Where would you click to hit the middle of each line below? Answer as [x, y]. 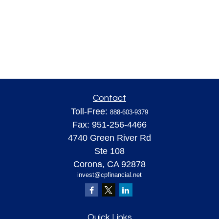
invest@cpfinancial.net [109, 175]
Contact [109, 98]
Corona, [89, 164]
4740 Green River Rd [109, 138]
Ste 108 [109, 151]
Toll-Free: [90, 111]
